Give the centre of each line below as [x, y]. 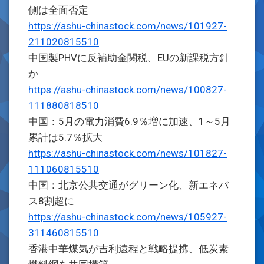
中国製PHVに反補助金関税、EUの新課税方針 [129, 58]
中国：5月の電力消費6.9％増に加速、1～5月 [129, 121]
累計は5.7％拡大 [65, 137]
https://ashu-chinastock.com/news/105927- [128, 217]
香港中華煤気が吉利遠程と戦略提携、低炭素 [128, 249]
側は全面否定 [58, 10]
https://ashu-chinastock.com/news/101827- [128, 153]
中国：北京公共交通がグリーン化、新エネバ [128, 185]
